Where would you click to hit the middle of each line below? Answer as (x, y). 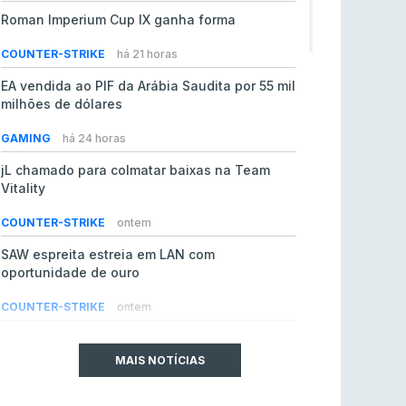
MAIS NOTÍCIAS (159, 360)
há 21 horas (147, 53)
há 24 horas (94, 138)
